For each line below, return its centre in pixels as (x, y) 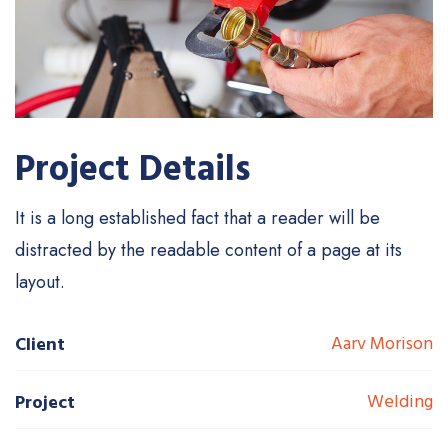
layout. (40, 281)
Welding (400, 401)
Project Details (133, 169)
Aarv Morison (382, 343)
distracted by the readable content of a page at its (208, 249)
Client (40, 344)
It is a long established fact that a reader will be (197, 217)
